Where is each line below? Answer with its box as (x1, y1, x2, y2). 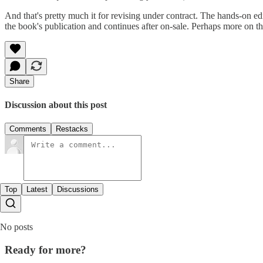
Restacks (56, 124, 88, 134)
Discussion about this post (5, 100, 107, 110)
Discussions (57, 185, 99, 194)
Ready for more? (5, 244, 86, 257)
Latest (26, 185, 48, 194)
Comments (9, 124, 46, 134)
